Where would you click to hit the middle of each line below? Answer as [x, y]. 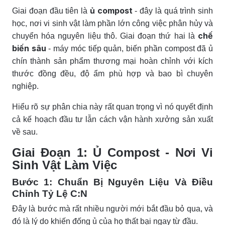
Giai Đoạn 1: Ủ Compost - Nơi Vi [113, 152]
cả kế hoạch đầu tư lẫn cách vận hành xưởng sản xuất [113, 119]
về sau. [25, 132]
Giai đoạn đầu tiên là [51, 11]
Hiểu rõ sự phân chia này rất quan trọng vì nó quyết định [113, 106]
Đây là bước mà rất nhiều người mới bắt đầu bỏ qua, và [113, 208]
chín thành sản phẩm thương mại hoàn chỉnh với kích [113, 61]
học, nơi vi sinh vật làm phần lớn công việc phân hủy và [113, 23]
